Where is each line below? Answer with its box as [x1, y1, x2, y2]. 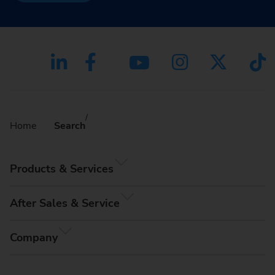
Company [10, 230, 58, 246]
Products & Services [10, 161, 114, 177]
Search [54, 118, 85, 133]
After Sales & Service [10, 196, 120, 211]
